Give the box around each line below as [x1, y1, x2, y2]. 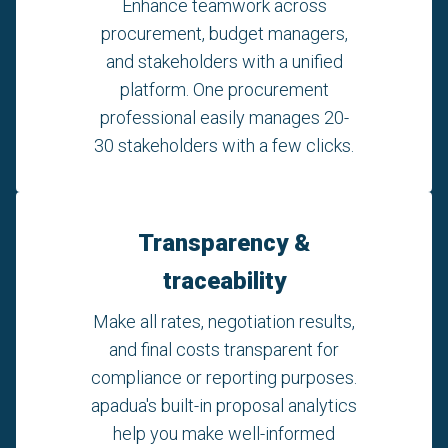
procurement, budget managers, [100, 23, 348, 45]
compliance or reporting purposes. [91, 367, 357, 389]
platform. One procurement [119, 79, 329, 101]
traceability [162, 267, 286, 296]
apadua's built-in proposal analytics [91, 395, 357, 417]
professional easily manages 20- [99, 107, 349, 129]
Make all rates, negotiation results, [93, 311, 355, 333]
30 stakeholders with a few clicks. [94, 135, 354, 157]
